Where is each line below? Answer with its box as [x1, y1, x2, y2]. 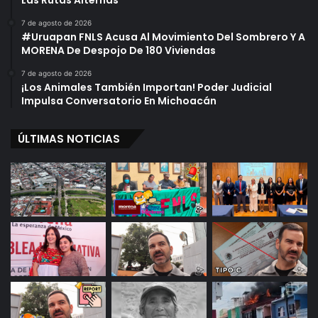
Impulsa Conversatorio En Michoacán [21, 94, 216, 109]
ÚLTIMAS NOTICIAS [18, 131, 120, 147]
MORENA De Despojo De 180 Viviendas [21, 43, 216, 58]
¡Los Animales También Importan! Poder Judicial [21, 80, 272, 95]
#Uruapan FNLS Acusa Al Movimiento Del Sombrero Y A [21, 30, 305, 45]
